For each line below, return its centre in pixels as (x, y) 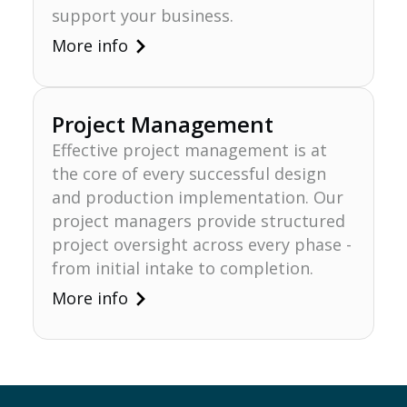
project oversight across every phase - (201, 244)
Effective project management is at (189, 149)
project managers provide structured (198, 220)
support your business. (142, 15)
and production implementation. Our (197, 197)
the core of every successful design (189, 173)
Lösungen (56, 174)
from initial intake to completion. (182, 268)
